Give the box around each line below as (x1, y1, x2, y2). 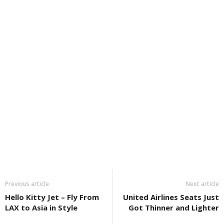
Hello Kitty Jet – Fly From (5, 192, 99, 202)
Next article (185, 179, 219, 188)
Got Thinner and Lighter (128, 202, 219, 213)
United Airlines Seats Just (123, 192, 219, 202)
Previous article (5, 179, 49, 188)
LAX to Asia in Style (5, 202, 77, 213)
